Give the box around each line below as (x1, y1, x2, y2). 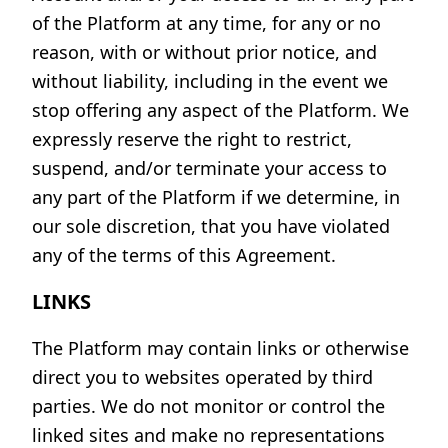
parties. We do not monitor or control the (32, 394, 385, 418)
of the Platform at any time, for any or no (32, 11, 381, 35)
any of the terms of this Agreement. (32, 243, 336, 267)
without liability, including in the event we (32, 69, 388, 93)
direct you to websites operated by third (32, 365, 373, 389)
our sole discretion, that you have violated (32, 214, 390, 238)
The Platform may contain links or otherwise (32, 336, 409, 360)
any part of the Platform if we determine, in (32, 185, 400, 209)
